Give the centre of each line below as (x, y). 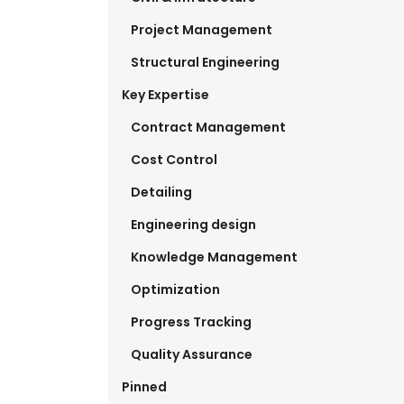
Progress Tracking (191, 322)
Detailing (161, 193)
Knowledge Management (214, 257)
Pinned (144, 387)
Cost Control (174, 160)
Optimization (175, 290)
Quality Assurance (191, 355)
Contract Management (208, 128)
